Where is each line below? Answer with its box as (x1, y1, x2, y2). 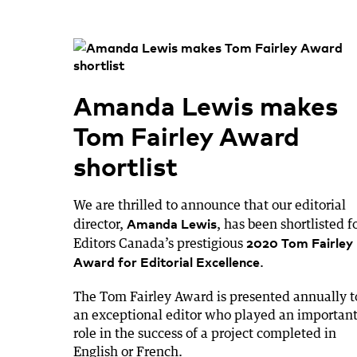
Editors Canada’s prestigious (73, 234, 246, 251)
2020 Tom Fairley (246, 233, 353, 251)
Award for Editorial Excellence (73, 252, 260, 270)
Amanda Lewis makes (73, 86, 338, 122)
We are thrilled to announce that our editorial (73, 196, 346, 213)
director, (73, 215, 124, 232)
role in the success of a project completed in (73, 324, 336, 341)
